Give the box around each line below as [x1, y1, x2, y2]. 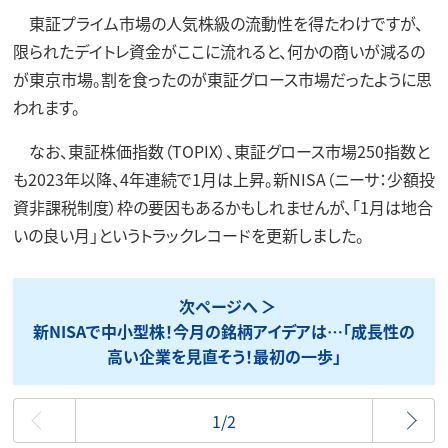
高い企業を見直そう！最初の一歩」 [107, 343, 341, 368]
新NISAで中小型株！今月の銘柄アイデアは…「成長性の [33, 318, 415, 343]
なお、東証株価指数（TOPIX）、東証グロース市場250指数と [12, 139, 430, 164]
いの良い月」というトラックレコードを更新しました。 [12, 223, 364, 248]
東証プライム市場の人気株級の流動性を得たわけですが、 [12, 11, 423, 36]
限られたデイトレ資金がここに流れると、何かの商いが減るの [12, 39, 425, 64]
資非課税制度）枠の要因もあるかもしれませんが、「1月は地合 [12, 195, 433, 220]
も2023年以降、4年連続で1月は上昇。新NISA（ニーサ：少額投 [12, 167, 435, 192]
